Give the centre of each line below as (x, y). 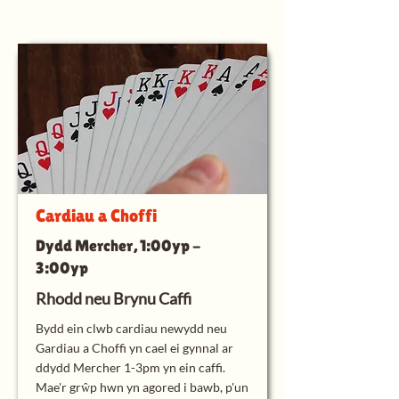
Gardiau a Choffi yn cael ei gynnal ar (134, 348)
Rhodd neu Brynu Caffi (114, 298)
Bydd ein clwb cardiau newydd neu (131, 328)
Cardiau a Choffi (96, 216)
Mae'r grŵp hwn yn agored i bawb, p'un (142, 387)
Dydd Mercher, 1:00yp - (118, 245)
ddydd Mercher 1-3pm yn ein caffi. (130, 367)
